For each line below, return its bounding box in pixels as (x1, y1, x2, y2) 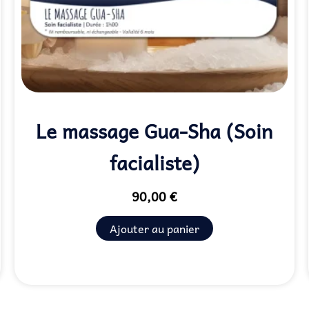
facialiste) (109, 146, 199, 178)
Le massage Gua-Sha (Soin (36, 114, 273, 146)
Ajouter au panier (109, 219, 199, 237)
